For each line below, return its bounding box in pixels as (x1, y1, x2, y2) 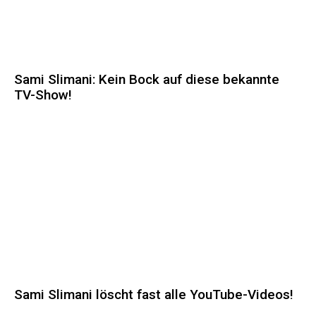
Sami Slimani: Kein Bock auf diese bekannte (14, 71, 279, 88)
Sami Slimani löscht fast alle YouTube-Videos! (14, 286, 293, 303)
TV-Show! (14, 87, 72, 104)
